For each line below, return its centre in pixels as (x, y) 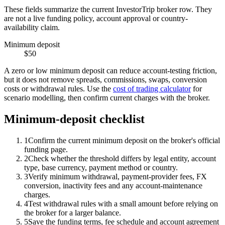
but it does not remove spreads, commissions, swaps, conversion (105, 79)
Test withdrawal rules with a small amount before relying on (123, 203)
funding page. (46, 149)
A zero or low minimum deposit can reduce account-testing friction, (110, 70)
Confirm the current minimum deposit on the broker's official (124, 140)
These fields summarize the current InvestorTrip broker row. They (108, 9)
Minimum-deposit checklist (74, 119)
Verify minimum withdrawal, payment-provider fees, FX (118, 176)
